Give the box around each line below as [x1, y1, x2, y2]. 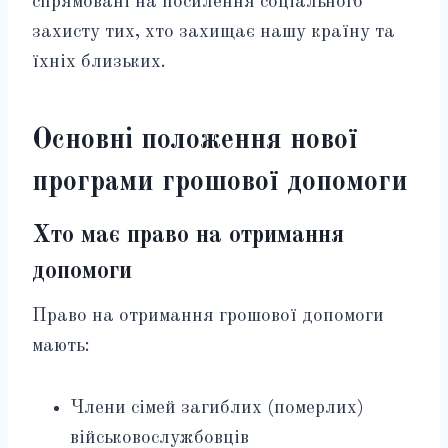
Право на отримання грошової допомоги [32, 306, 384, 326]
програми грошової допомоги [32, 168, 408, 197]
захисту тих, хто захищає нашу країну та [32, 22, 395, 42]
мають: [32, 336, 90, 356]
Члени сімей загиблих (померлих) [70, 398, 364, 418]
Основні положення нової [32, 126, 358, 155]
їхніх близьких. [32, 52, 166, 72]
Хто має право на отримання [32, 223, 344, 248]
